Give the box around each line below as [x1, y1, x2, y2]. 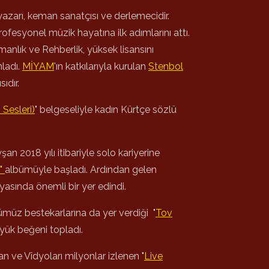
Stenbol [148, 61, 183, 72]
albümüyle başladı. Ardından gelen [5, 164, 157, 175]
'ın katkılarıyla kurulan [54, 61, 146, 72]
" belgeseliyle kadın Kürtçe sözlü [35, 104, 177, 115]
